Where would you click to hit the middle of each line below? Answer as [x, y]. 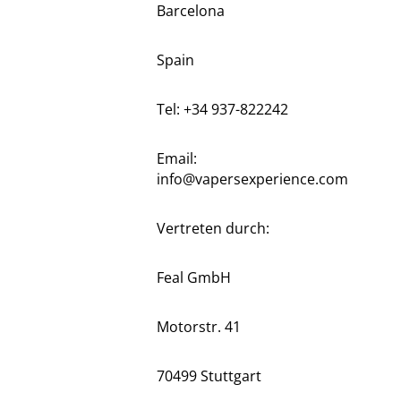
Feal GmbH [193, 277]
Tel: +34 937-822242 [222, 109]
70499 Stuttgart [209, 376]
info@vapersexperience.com [252, 179]
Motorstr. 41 [198, 327]
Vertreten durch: [213, 228]
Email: [176, 158]
